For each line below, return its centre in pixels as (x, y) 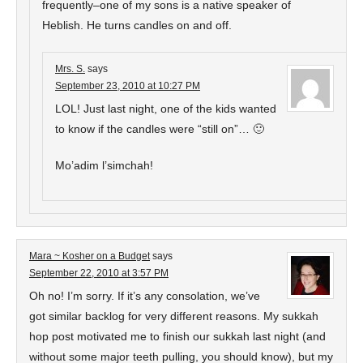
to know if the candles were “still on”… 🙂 (160, 129)
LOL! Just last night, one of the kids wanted (166, 109)
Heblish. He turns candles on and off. (137, 25)
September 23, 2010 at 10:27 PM (128, 86)
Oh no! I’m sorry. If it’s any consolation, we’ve (145, 296)
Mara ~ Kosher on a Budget (90, 256)
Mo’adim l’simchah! (104, 165)
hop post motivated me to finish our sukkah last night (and (177, 336)
